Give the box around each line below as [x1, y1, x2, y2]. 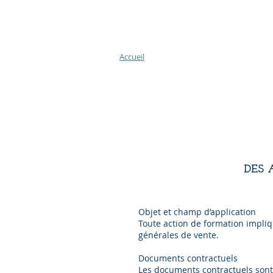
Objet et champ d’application [138, 206, 256, 218]
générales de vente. [138, 229, 219, 241]
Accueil [119, 51, 144, 62]
